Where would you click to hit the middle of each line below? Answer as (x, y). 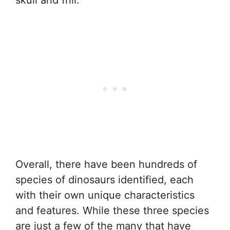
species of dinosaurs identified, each (104, 179)
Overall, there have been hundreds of (106, 164)
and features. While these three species (112, 210)
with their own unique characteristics (105, 195)
